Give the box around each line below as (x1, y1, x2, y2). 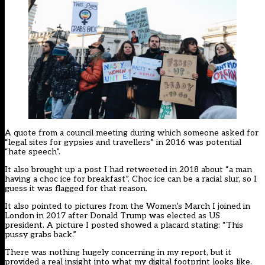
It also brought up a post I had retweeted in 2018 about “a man (5, 164, 252, 174)
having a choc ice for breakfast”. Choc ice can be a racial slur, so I (5, 173, 257, 184)
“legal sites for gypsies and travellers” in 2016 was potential (5, 137, 241, 147)
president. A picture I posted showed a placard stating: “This (5, 219, 243, 230)
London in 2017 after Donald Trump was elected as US (5, 210, 220, 221)
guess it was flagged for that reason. (5, 183, 147, 193)
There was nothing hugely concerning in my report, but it (5, 247, 231, 257)
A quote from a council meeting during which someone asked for (5, 127, 258, 138)
